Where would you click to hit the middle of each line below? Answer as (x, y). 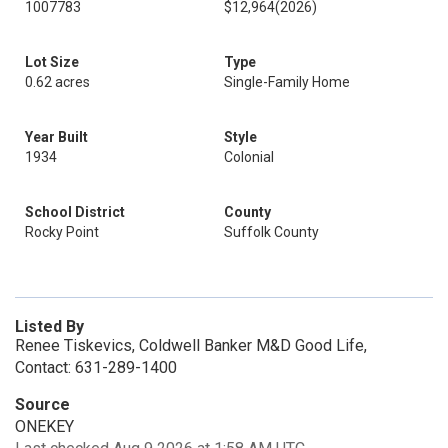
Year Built (56, 137)
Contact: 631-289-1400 (96, 367)
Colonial (249, 157)
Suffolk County (271, 232)
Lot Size (52, 62)
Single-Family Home (287, 82)
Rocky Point (62, 232)
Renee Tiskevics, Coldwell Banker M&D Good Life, (191, 345)
